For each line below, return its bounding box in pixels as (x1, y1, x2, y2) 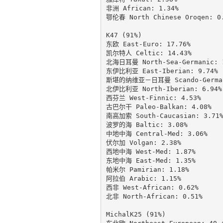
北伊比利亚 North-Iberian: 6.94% (106, 85, 222, 93)
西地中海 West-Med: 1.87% (106, 147, 196, 155)
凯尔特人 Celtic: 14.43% (106, 49, 192, 57)
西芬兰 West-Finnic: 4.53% (106, 94, 201, 102)
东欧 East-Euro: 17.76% (106, 40, 191, 48)
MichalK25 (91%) (106, 210, 166, 218)
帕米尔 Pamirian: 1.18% (106, 165, 189, 173)
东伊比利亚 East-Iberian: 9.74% (106, 67, 218, 75)
